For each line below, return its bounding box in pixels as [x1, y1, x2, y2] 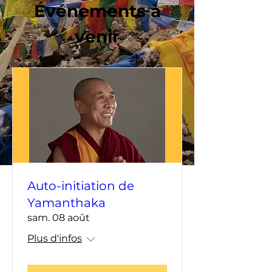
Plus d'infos [27, 233, 82, 245]
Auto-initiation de [27, 178, 134, 194]
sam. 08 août [27, 212, 90, 224]
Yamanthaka [27, 195, 106, 211]
